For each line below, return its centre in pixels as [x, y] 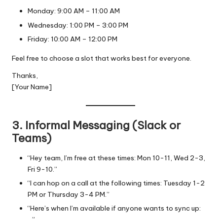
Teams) [32, 138]
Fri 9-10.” [42, 169]
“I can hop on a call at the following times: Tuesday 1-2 [116, 183]
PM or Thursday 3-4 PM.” [69, 194]
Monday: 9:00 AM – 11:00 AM [74, 11]
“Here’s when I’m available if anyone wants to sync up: [114, 208]
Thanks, [25, 75]
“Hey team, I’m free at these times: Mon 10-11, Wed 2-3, [116, 158]
